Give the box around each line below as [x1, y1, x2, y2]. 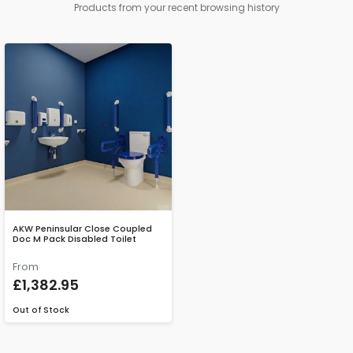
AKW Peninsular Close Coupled [13, 222, 152, 236]
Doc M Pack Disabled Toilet [13, 232, 136, 246]
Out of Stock [13, 304, 69, 317]
